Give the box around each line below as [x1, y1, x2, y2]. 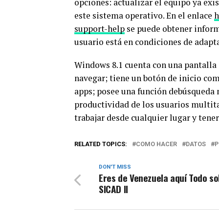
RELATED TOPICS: [74, 140, 127, 148]
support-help [74, 23, 125, 34]
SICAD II [99, 182, 128, 196]
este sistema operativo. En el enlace [74, 10, 214, 21]
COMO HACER [136, 140, 177, 148]
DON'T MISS [99, 164, 131, 170]
